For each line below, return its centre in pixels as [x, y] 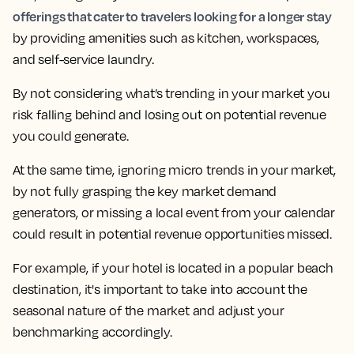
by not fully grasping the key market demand [145, 191]
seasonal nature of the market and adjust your [149, 311]
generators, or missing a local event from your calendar [174, 213]
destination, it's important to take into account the [160, 289]
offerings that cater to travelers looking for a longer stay [172, 16]
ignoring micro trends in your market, [227, 170]
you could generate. [71, 136]
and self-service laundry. [83, 59]
